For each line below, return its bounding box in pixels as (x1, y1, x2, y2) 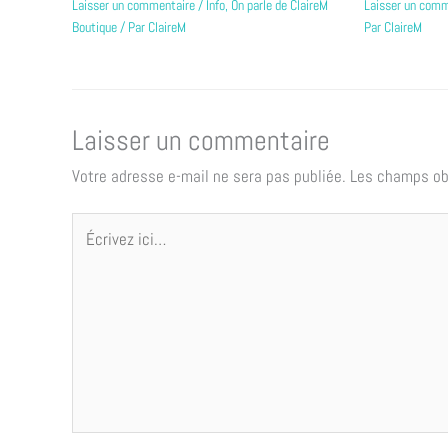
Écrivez (71, 213, 119, 236)
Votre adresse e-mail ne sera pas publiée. (72, 164, 346, 187)
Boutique (72, 17, 117, 36)
